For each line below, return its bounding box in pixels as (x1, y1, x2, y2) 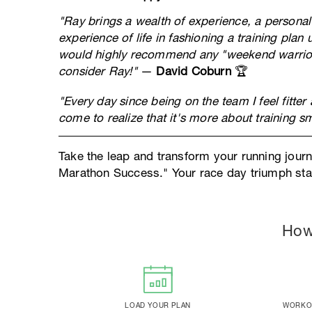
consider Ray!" (58, 64, 137, 78)
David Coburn (156, 64, 231, 78)
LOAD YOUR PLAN (125, 301, 191, 309)
